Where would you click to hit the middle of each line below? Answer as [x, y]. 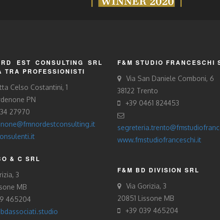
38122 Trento [138, 91]
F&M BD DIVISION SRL [158, 170]
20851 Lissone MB [146, 198]
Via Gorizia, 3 [146, 186]
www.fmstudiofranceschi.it [159, 140]
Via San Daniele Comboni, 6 [170, 78]
